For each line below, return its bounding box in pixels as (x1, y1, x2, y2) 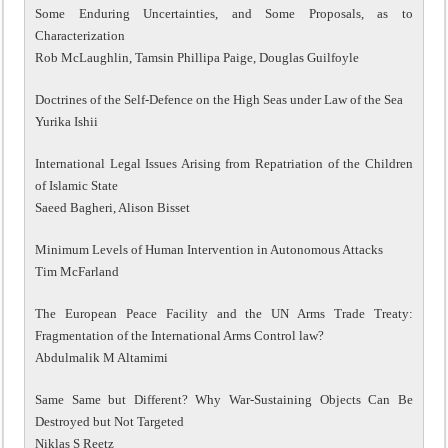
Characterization (35, 27, 126, 43)
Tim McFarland (35, 263, 120, 279)
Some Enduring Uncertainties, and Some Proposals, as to (35, 5, 413, 21)
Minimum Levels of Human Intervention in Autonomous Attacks (35, 241, 384, 257)
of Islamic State (35, 177, 119, 193)
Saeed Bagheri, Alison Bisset (35, 199, 191, 215)
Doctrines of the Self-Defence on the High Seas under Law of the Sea (35, 91, 404, 107)
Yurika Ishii (35, 113, 99, 129)
